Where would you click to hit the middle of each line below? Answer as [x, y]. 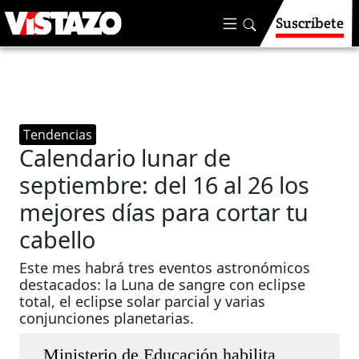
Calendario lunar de [125, 157]
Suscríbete [310, 23]
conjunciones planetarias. [107, 318]
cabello [58, 239]
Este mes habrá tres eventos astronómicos [165, 268]
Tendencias [58, 135]
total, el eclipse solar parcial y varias [143, 301]
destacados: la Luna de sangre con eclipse [163, 284]
